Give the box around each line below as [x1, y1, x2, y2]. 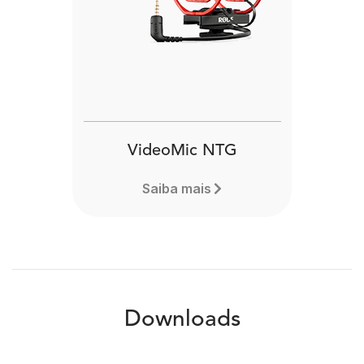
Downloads [123, 309, 240, 331]
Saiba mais [141, 180, 211, 197]
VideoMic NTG [127, 143, 237, 159]
